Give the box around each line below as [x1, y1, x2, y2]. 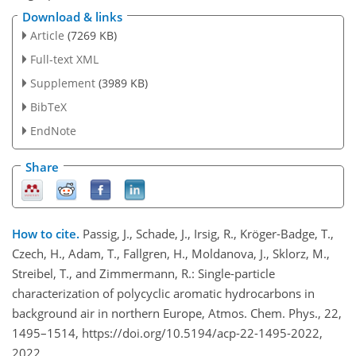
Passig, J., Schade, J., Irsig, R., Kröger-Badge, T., [83, 225, 334, 242]
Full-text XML [29, 52, 99, 68]
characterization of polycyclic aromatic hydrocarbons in [12, 284, 315, 301]
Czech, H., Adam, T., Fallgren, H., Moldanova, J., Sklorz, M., [12, 245, 330, 261]
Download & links [22, 9, 122, 25]
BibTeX [29, 99, 67, 114]
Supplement [29, 75, 95, 91]
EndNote [29, 122, 76, 138]
